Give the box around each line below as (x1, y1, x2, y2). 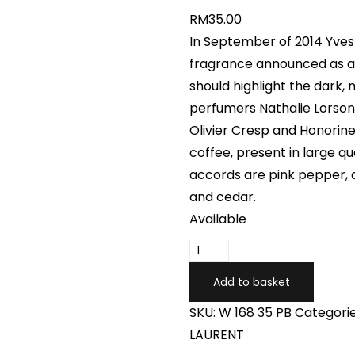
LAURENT (189, 326, 244, 344)
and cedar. (189, 188, 256, 206)
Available (189, 210, 246, 228)
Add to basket (213, 274, 290, 290)
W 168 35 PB (219, 303, 292, 322)
